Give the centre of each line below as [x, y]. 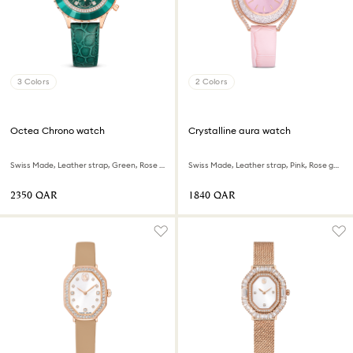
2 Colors [212, 82]
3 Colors [33, 82]
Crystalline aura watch [240, 131]
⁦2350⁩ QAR [34, 196]
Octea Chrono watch [58, 131]
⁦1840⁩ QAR [212, 196]
